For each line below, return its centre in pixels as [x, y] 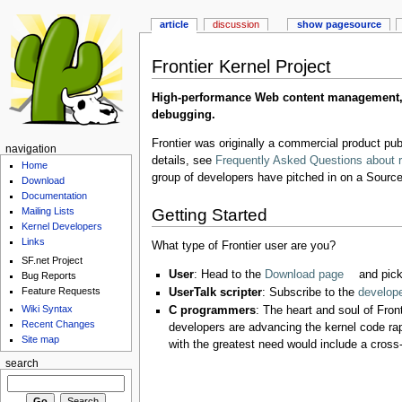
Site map [41, 340]
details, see [183, 161]
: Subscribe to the [310, 292]
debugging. [183, 115]
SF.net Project [52, 260]
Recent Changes [59, 324]
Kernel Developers [62, 227]
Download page [304, 274]
